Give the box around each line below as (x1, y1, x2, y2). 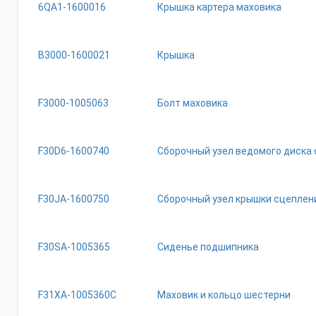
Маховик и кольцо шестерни (157, 289, 291, 300)
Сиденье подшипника (157, 241, 259, 253)
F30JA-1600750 (38, 193, 109, 205)
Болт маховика (157, 97, 228, 109)
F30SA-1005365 (38, 241, 110, 253)
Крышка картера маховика (157, 1, 281, 13)
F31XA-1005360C (38, 289, 116, 300)
